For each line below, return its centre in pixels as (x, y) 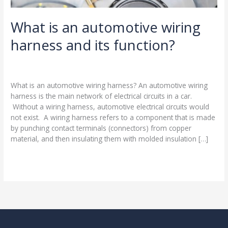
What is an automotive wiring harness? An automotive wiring (109, 85)
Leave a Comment (41, 68)
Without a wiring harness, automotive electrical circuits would (110, 107)
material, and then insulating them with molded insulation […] (110, 139)
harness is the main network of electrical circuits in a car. (102, 96)
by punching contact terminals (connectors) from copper (101, 128)
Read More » (32, 160)
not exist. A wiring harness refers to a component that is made (113, 118)
